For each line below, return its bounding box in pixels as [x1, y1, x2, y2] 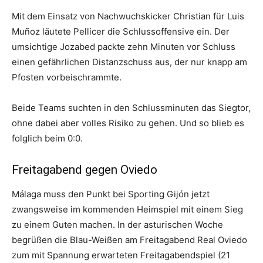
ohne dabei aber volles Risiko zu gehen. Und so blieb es [12, 117, 244, 129]
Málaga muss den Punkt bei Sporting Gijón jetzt [12, 188, 210, 200]
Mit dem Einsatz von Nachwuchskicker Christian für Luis [12, 10, 244, 22]
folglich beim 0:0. [12, 132, 83, 144]
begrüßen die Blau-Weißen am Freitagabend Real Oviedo [12, 234, 247, 245]
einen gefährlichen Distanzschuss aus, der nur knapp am [12, 56, 247, 68]
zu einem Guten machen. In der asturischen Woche [12, 218, 223, 230]
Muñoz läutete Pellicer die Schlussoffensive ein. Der [12, 25, 230, 37]
